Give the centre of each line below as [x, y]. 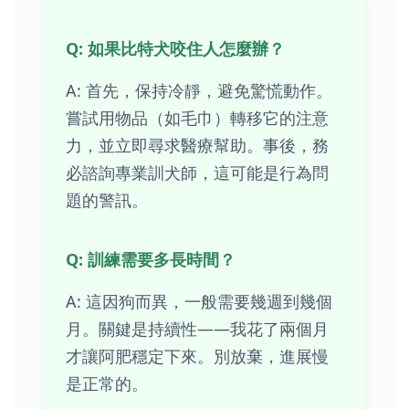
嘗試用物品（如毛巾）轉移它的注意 [197, 117]
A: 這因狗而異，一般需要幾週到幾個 [199, 301]
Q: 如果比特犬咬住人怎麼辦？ [175, 48]
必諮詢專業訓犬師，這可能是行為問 [197, 172]
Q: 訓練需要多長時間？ [151, 259]
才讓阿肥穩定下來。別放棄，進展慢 [197, 356]
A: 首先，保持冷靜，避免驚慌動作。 [199, 90]
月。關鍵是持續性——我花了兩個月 [197, 328]
